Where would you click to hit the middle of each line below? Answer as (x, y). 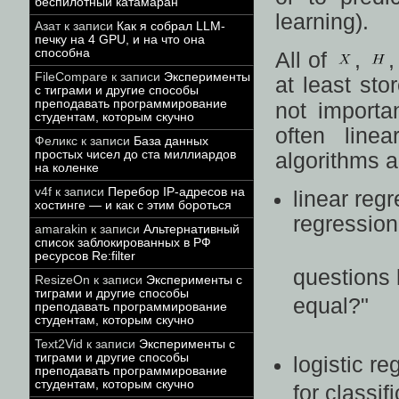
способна (62, 53)
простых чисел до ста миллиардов (135, 155)
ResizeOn (62, 280)
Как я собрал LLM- (171, 26)
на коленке (67, 168)
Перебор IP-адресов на (176, 192)
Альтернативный (191, 229)
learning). (322, 21)
